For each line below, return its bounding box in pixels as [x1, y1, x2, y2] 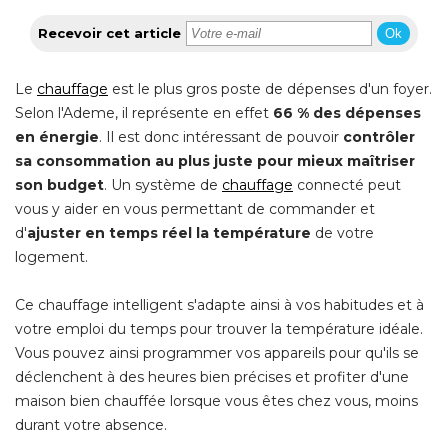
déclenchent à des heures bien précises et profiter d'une [15, 367, 409, 386]
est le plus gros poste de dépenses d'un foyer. [108, 79, 432, 98]
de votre [311, 223, 374, 242]
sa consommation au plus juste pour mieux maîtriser [15, 151, 415, 170]
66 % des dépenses [273, 103, 421, 122]
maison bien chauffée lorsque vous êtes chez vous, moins [15, 391, 418, 410]
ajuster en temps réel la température [27, 223, 311, 242]
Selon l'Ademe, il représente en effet [15, 103, 273, 122]
